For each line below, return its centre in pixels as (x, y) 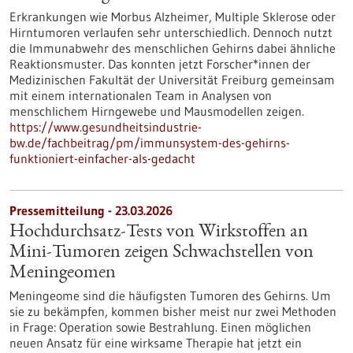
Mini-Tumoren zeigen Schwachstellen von (162, 253)
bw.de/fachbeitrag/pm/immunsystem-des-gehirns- (150, 143)
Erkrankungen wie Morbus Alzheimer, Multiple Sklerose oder (173, 17)
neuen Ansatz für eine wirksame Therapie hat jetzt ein (156, 343)
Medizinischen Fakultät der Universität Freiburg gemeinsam (172, 80)
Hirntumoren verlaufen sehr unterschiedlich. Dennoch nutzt (171, 32)
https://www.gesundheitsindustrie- (106, 127)
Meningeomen (63, 273)
